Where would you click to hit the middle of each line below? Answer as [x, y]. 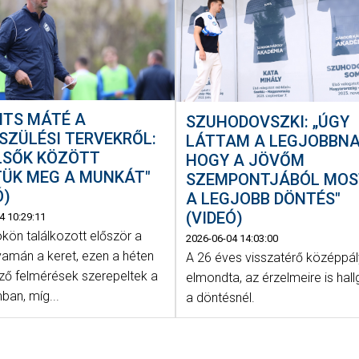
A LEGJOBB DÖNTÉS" [264, 198]
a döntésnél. [221, 297]
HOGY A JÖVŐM [246, 160]
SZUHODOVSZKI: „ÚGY [268, 121]
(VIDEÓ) [215, 218]
